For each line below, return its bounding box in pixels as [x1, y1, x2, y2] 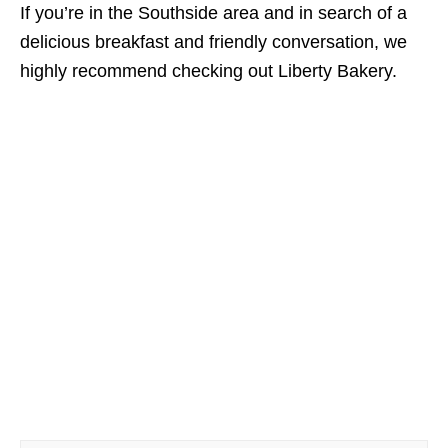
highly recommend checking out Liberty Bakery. [20, 61, 397, 82]
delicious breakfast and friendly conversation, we [20, 32, 407, 53]
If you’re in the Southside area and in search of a [20, 3, 407, 24]
